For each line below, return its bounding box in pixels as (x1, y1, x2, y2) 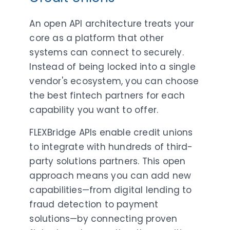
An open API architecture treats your (29, 17, 195, 30)
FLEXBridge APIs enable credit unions (29, 126, 193, 139)
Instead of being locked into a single (29, 60, 196, 73)
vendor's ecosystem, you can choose (29, 74, 199, 87)
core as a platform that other (29, 31, 164, 44)
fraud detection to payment (29, 198, 159, 210)
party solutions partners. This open (29, 155, 186, 167)
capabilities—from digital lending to (29, 183, 192, 196)
